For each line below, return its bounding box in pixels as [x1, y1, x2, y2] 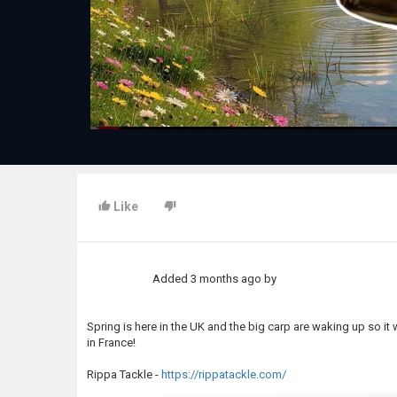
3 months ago [191, 272, 262, 286]
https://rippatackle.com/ [159, 368, 286, 382]
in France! [87, 336, 136, 350]
